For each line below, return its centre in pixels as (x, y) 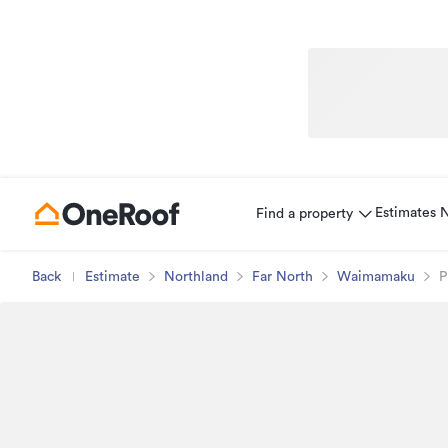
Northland (196, 277)
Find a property (304, 214)
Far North (282, 277)
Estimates (405, 213)
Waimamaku (376, 277)
